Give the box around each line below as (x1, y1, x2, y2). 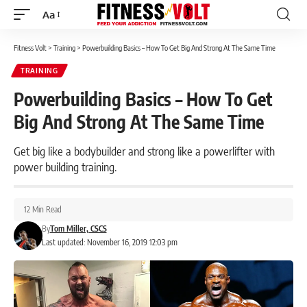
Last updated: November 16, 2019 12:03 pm (41, 237, 177, 247)
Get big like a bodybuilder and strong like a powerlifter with (14, 143, 275, 158)
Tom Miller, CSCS (49, 223, 107, 234)
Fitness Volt (14, 43, 47, 52)
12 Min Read (24, 204, 62, 214)
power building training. (14, 159, 119, 174)
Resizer (42, 32, 75, 46)
